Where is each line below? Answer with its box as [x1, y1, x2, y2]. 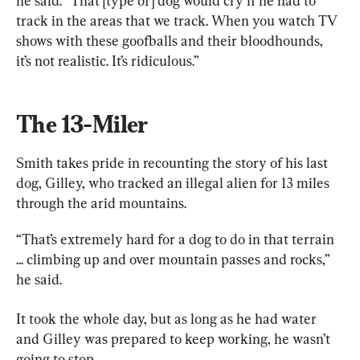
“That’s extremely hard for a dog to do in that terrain [16, 230, 337, 247]
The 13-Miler [16, 109, 148, 138]
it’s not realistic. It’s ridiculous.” [16, 51, 199, 69]
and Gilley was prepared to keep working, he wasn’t [16, 329, 333, 347]
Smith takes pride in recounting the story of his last [16, 153, 331, 171]
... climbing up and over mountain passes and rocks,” [16, 250, 333, 268]
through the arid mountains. [16, 194, 186, 211]
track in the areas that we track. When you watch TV [16, 11, 341, 29]
